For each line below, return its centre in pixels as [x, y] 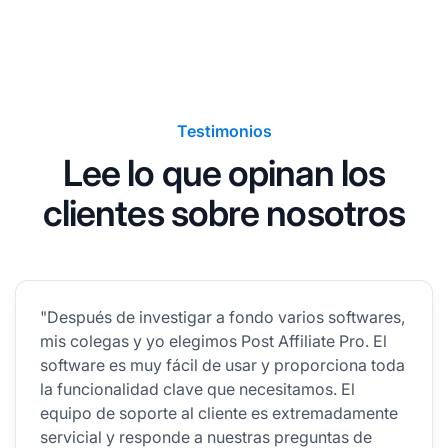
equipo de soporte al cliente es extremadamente [219, 412]
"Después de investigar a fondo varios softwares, [222, 316]
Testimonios [224, 130]
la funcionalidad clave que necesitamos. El [197, 388]
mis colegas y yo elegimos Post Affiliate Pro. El [213, 340]
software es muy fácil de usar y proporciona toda [222, 364]
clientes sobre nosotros [224, 212]
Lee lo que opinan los [224, 172]
